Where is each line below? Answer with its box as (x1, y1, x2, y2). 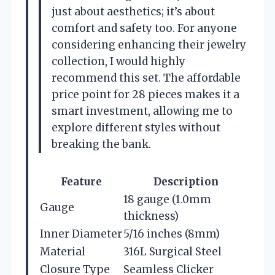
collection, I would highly (52, 54, 185, 68)
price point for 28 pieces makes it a (52, 87, 239, 101)
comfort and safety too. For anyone (52, 21, 237, 35)
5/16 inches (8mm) (123, 227, 220, 241)
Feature (60, 174, 102, 188)
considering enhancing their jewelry (52, 37, 246, 52)
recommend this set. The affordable (52, 71, 241, 85)
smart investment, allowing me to (52, 104, 233, 118)
